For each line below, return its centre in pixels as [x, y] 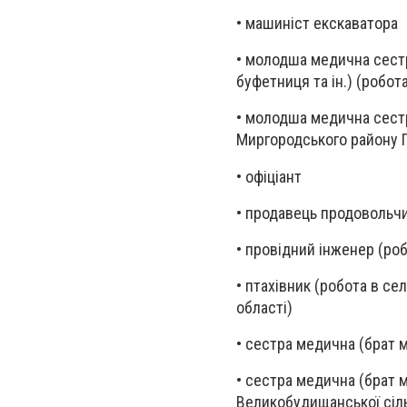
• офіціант [269, 176]
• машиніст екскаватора [317, 23]
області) [264, 308]
